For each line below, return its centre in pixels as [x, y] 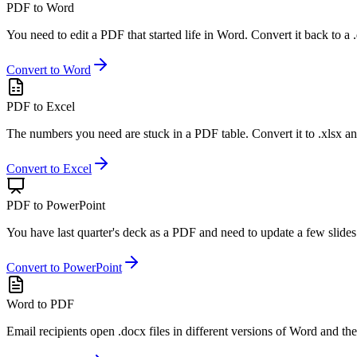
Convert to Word [49, 69]
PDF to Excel [41, 106]
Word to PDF [40, 304]
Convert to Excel [49, 168]
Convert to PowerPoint [64, 267]
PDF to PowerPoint [56, 205]
